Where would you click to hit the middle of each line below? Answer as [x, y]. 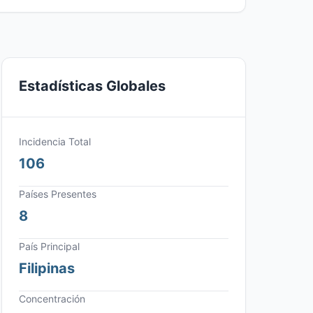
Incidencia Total [55, 141]
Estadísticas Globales [92, 86]
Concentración [52, 299]
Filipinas [47, 268]
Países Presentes [58, 194]
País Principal [49, 246]
